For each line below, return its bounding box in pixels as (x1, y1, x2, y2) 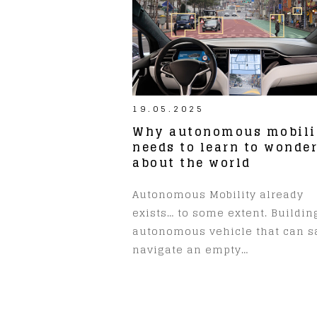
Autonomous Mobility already (132, 185, 304, 203)
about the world (132, 152, 251, 173)
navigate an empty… (132, 240, 248, 258)
